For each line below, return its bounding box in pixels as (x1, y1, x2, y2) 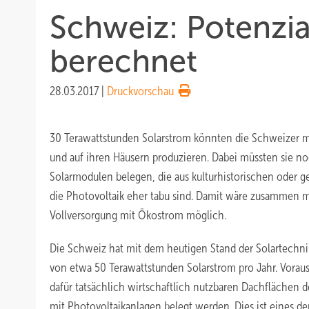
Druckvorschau (107, 84, 174, 98)
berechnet (50, 44, 197, 78)
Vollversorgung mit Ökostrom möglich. (50, 208, 226, 222)
